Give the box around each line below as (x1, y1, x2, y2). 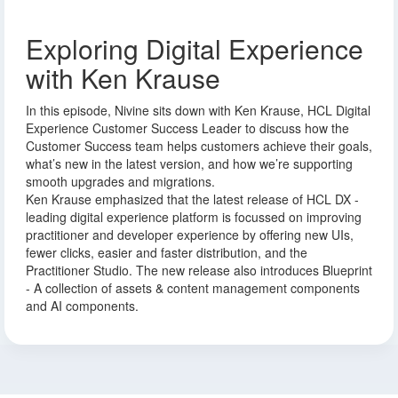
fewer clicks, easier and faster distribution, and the (26, 243, 307, 261)
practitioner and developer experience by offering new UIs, (26, 225, 354, 243)
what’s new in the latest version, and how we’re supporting (26, 154, 353, 172)
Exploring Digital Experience (26, 28, 363, 68)
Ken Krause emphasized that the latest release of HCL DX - (26, 189, 359, 208)
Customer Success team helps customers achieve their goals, (26, 136, 372, 155)
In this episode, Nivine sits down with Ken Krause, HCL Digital (26, 100, 370, 119)
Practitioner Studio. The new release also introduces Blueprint (26, 260, 372, 279)
